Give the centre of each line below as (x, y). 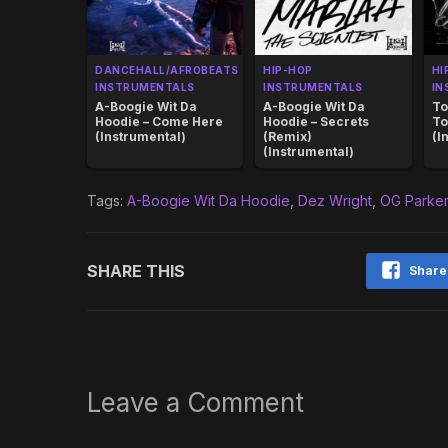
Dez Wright (335, 201)
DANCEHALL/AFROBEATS (167, 70)
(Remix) (288, 137)
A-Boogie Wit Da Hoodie (208, 201)
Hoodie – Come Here (159, 122)
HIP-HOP (288, 70)
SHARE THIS (136, 271)
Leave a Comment (195, 403)
